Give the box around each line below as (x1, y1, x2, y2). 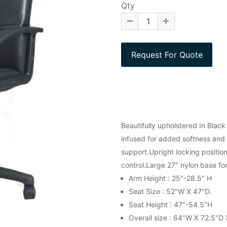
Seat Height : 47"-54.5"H (129, 200, 212, 209)
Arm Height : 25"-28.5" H (129, 173, 212, 182)
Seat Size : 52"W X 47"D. (129, 186, 211, 196)
